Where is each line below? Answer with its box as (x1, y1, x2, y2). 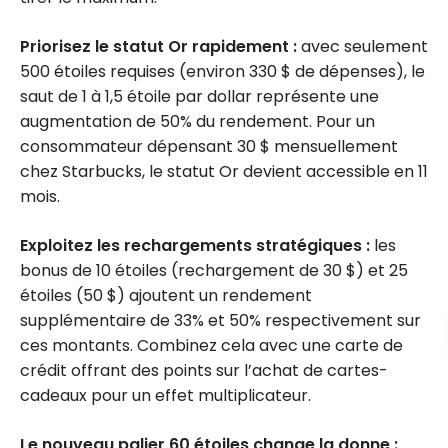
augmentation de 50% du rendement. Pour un (20, 109, 375, 133)
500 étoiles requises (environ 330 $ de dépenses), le (20, 59, 425, 83)
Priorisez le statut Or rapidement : (20, 34, 301, 58)
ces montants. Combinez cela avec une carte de (20, 333, 403, 357)
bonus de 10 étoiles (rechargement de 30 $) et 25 (20, 258, 408, 282)
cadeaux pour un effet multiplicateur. (20, 383, 311, 407)
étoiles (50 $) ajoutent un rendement (20, 283, 312, 307)
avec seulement (301, 34, 428, 58)
